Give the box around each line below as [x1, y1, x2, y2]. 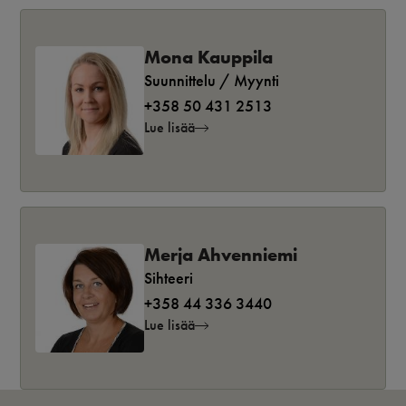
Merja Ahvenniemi [144, 243, 297, 266]
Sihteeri [144, 268, 193, 288]
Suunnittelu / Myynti [144, 71, 279, 91]
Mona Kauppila [144, 45, 273, 68]
